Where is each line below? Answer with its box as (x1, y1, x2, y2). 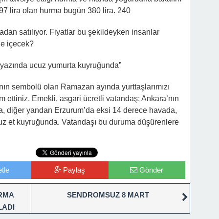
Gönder (139, 166, 164, 174)
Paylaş (63, 166, 86, 174)
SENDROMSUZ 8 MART (67, 191, 149, 199)
